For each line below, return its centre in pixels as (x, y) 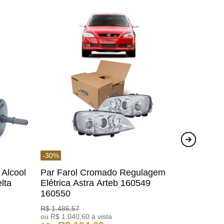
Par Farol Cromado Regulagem (103, 172)
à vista (101, 216)
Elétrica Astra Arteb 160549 (96, 183)
